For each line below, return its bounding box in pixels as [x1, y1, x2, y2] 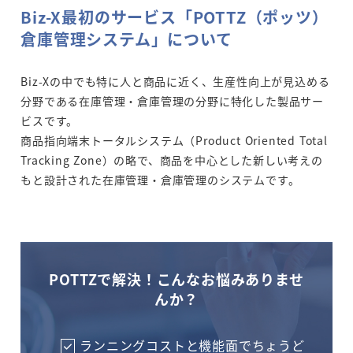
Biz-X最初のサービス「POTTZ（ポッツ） [20, 6, 329, 29]
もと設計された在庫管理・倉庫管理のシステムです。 [20, 172, 300, 188]
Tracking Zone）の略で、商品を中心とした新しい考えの [20, 152, 323, 169]
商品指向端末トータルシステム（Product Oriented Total [20, 132, 328, 149]
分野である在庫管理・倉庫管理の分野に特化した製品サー [20, 93, 324, 110]
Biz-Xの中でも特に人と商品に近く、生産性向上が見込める [20, 73, 330, 90]
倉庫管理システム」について [20, 28, 232, 51]
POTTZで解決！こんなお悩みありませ [49, 269, 304, 290]
